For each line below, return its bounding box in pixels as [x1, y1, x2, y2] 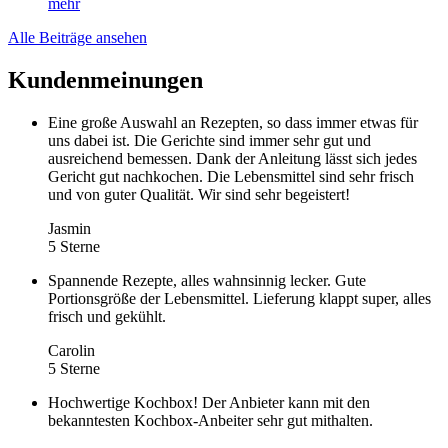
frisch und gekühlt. [48, 307, 166, 325]
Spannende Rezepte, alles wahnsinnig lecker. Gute [48, 271, 366, 289]
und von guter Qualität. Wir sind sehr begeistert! [48, 185, 350, 203]
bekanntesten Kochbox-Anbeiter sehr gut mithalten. [48, 411, 373, 429]
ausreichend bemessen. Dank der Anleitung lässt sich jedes [48, 149, 417, 167]
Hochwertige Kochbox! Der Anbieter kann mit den [48, 393, 370, 411]
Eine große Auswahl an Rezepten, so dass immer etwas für [48, 113, 418, 131]
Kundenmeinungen [8, 66, 203, 93]
